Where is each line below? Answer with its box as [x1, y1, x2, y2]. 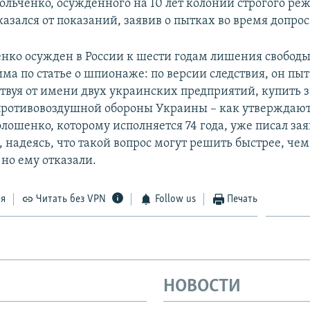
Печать [227, 193, 258, 205]
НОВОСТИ [163, 277, 241, 296]
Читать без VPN [36, 193, 107, 205]
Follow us [154, 193, 196, 205]
